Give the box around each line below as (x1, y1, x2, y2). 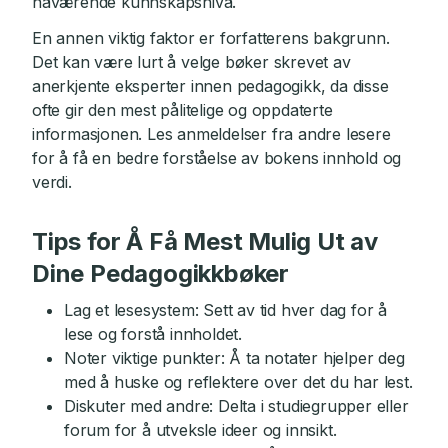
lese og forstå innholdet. (64, 324, 243, 344)
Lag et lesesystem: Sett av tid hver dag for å (64, 300, 387, 320)
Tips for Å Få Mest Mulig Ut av (32, 227, 378, 256)
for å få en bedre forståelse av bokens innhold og (32, 148, 402, 168)
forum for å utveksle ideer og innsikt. (64, 420, 337, 440)
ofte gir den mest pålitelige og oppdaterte (32, 100, 333, 120)
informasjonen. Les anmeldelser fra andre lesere (32, 124, 391, 144)
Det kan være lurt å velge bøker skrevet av (32, 52, 351, 72)
